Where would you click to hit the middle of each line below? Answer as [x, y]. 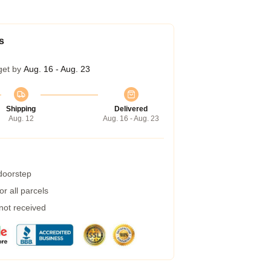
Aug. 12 [21, 119]
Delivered [131, 109]
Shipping [21, 109]
